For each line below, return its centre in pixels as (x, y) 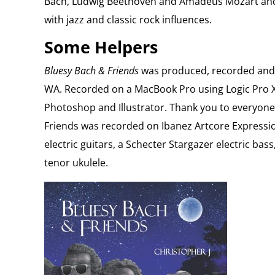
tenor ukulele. (76, 163)
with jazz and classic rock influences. (128, 20)
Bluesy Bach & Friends (91, 71)
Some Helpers (101, 47)
